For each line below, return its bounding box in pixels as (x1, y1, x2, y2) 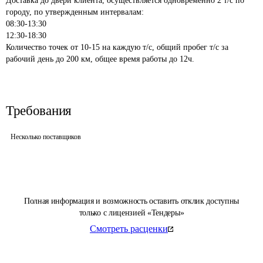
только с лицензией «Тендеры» (79, 208, 184, 217)
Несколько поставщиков (11, 133, 81, 141)
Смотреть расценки (90, 224, 168, 234)
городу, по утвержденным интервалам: (6, 8, 144, 16)
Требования (6, 103, 72, 118)
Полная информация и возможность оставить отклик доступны (23, 197, 240, 205)
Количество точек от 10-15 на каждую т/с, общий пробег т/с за (6, 43, 231, 52)
